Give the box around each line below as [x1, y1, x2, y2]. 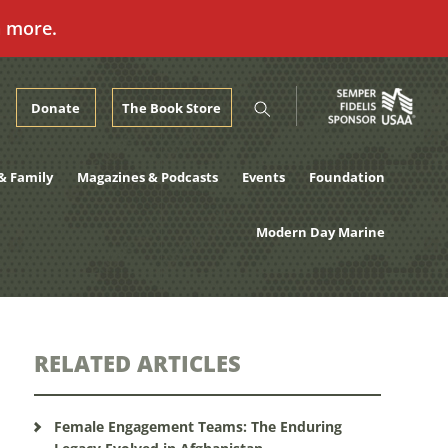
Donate [31, 99, 81, 117]
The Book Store [122, 99, 222, 117]
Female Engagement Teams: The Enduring [53, 417, 342, 436]
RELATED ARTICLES [33, 348, 241, 378]
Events [241, 168, 285, 186]
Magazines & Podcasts [76, 168, 218, 186]
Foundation [308, 168, 385, 186]
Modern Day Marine [255, 223, 385, 241]
